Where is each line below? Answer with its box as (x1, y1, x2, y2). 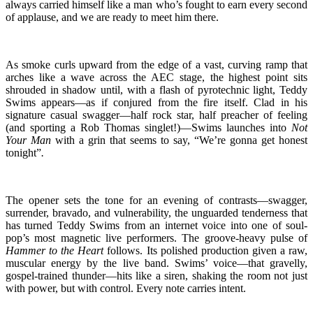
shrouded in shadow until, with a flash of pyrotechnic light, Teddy (6, 83, 307, 96)
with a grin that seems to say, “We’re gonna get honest (51, 133, 307, 146)
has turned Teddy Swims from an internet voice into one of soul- (6, 219, 307, 231)
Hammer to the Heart (6, 244, 104, 256)
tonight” (6, 146, 41, 159)
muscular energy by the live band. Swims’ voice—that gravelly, (6, 256, 307, 269)
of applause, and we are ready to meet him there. (6, 10, 219, 23)
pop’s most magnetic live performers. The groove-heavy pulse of (6, 231, 307, 244)
